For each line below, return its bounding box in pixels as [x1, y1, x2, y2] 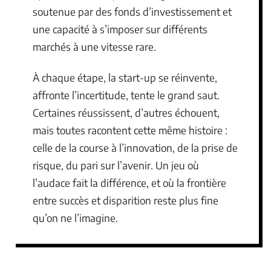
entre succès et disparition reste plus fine [33, 194, 218, 207]
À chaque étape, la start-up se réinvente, [33, 71, 217, 85]
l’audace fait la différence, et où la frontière [33, 176, 226, 190]
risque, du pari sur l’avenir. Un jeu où [33, 158, 199, 172]
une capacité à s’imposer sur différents [33, 22, 207, 36]
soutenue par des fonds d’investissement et [33, 4, 232, 18]
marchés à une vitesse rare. [33, 39, 156, 53]
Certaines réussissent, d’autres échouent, [33, 106, 220, 120]
